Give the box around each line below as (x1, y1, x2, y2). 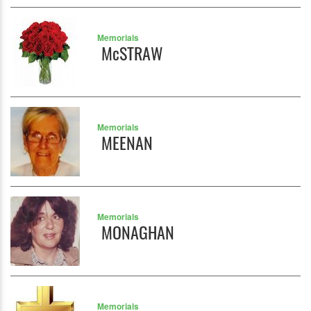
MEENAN (96, 130, 153, 155)
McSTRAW (96, 40, 163, 66)
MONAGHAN (96, 219, 174, 245)
